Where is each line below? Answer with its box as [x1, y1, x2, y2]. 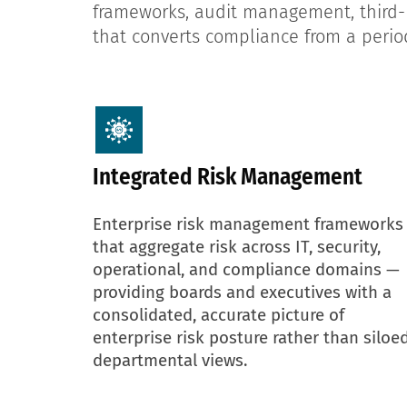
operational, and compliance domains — [93, 259, 400, 280]
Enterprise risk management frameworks [93, 213, 403, 234]
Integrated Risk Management [93, 163, 362, 191]
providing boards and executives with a [93, 282, 392, 303]
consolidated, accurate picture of [93, 304, 344, 325]
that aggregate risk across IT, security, [93, 236, 381, 257]
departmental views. [93, 350, 247, 371]
